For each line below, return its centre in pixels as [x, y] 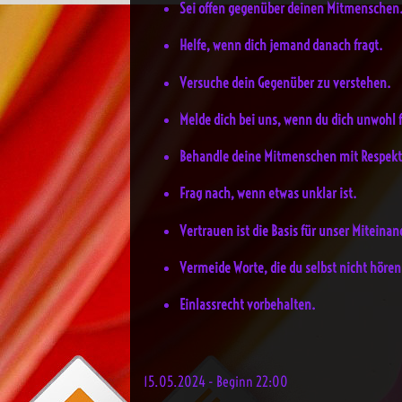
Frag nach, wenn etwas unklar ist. [268, 193]
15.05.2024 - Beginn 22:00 [216, 382]
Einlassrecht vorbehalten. [248, 305]
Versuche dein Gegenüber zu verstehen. [285, 82]
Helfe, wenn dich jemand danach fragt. [281, 45]
